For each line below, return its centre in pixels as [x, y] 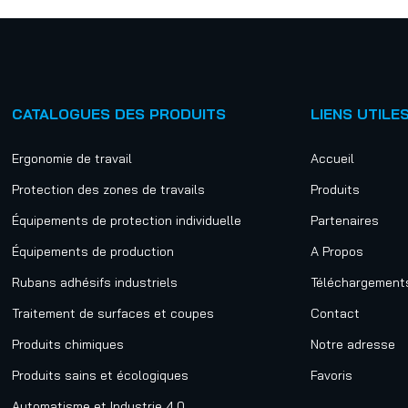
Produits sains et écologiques [101, 375]
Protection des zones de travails [109, 189]
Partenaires [344, 220]
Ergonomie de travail [72, 158]
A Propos [337, 251]
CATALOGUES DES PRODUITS [119, 114]
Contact [335, 313]
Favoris [331, 375]
